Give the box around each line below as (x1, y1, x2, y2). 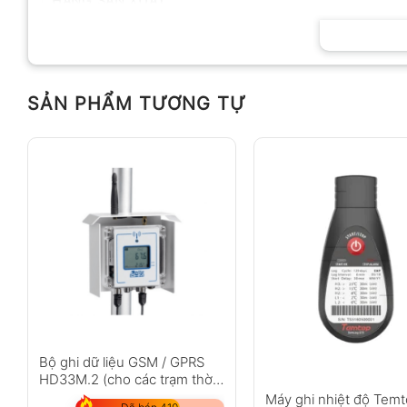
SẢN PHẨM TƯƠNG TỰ (27, 92, 246, 114)
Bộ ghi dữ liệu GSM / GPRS (38, 353, 204, 372)
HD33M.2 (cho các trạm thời (38, 371, 215, 389)
